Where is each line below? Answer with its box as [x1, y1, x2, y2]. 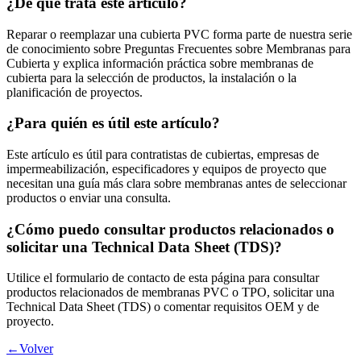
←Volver [6, 342, 53, 356]
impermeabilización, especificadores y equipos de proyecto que [6, 162, 326, 176]
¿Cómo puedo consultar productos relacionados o [6, 220, 334, 238]
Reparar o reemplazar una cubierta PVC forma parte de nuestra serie [6, 27, 352, 41]
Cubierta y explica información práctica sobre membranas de [6, 56, 313, 70]
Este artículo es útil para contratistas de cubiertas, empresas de [6, 147, 319, 162]
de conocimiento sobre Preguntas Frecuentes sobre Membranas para [6, 41, 351, 56]
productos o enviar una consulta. [6, 191, 171, 205]
